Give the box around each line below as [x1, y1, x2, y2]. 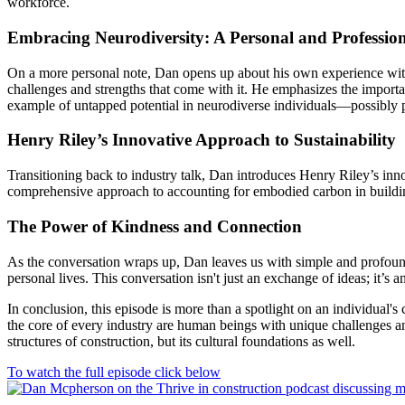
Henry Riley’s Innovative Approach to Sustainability [7, 130, 396, 150]
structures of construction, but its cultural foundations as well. [7, 333, 355, 349]
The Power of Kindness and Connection [7, 216, 302, 236]
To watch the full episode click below [7, 363, 221, 380]
